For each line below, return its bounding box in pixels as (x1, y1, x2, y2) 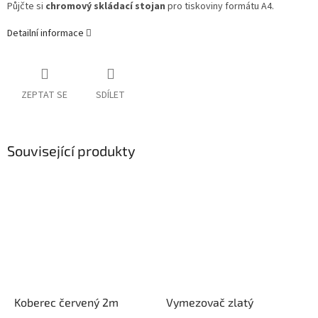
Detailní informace (7, 26, 84, 41)
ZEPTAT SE (21, 88, 67, 103)
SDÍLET (96, 88, 125, 103)
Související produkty (7, 142, 136, 160)
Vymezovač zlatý (166, 295, 253, 309)
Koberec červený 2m (14, 295, 119, 309)
